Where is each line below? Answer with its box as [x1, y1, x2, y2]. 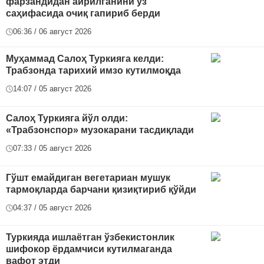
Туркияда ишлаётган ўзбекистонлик [6, 232, 174, 242]
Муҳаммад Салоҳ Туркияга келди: [6, 54, 164, 64]
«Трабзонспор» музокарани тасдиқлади [6, 125, 194, 135]
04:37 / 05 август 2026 [13, 203, 91, 212]
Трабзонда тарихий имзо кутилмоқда [6, 65, 181, 75]
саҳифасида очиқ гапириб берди [6, 8, 160, 18]
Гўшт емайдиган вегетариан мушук [6, 173, 170, 183]
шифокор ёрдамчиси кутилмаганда [6, 244, 172, 254]
